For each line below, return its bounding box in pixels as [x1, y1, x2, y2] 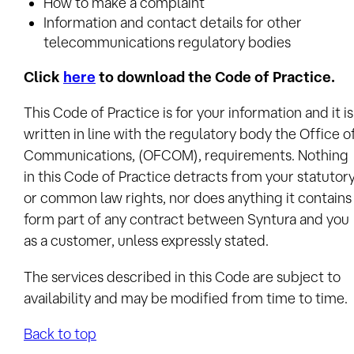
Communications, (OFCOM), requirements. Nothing [24, 147, 348, 164]
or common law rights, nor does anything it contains [24, 190, 352, 206]
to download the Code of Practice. [96, 68, 335, 85]
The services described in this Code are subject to [24, 268, 341, 284]
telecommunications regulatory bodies [43, 33, 291, 50]
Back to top [24, 325, 96, 341]
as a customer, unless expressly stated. [24, 232, 269, 249]
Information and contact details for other [43, 13, 302, 30]
